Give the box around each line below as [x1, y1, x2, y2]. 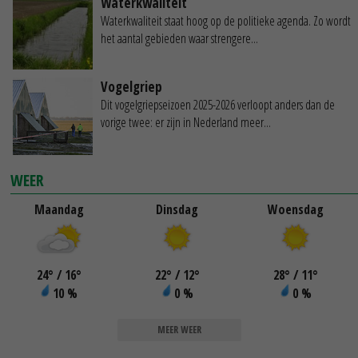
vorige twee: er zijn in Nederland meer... [101, 113, 271, 131]
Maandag [34, 200, 84, 218]
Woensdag [267, 200, 324, 218]
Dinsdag [156, 200, 199, 218]
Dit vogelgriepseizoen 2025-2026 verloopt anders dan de [101, 95, 335, 113]
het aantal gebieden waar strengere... [101, 29, 258, 47]
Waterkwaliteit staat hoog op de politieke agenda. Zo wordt [101, 11, 351, 30]
